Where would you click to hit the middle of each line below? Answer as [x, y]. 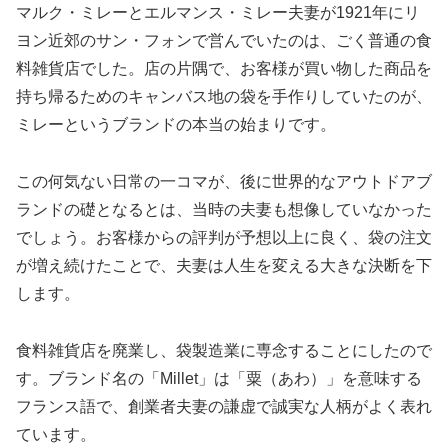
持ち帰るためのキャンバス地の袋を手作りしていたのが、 [224, 97]
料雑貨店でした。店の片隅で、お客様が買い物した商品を [224, 69]
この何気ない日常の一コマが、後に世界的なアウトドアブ [224, 182]
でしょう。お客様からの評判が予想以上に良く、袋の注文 [224, 238]
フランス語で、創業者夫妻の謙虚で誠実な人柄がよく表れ [224, 406]
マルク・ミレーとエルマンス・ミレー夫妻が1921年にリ [218, 13]
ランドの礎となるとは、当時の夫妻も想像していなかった [224, 210]
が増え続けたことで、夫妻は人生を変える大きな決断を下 [224, 266]
